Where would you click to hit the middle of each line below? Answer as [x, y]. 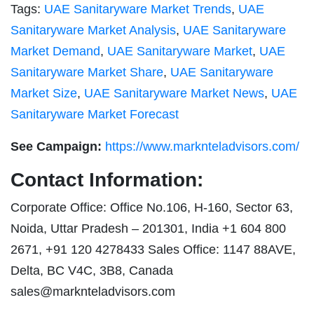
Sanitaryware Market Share [87, 73]
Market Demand [55, 52]
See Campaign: [58, 147]
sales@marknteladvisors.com [93, 292]
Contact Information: [107, 180]
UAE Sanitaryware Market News [174, 94]
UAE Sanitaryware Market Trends [138, 9]
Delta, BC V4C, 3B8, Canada [92, 271]
